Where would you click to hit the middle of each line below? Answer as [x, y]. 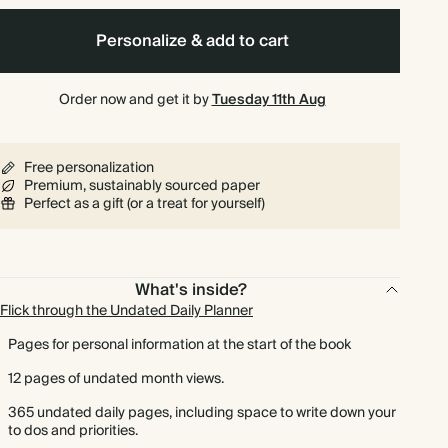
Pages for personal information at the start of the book [179, 345]
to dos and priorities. [73, 431]
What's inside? [191, 290]
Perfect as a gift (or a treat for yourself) [144, 204]
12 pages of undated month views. [116, 379]
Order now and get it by [135, 100]
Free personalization [89, 168]
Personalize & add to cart [192, 41]
